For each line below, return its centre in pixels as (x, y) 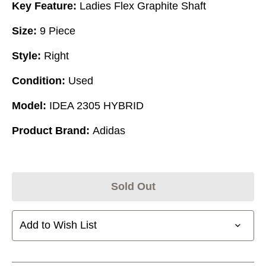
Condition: (39, 80)
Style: (26, 56)
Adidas (109, 130)
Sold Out (133, 186)
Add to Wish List (58, 225)
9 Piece (58, 31)
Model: (29, 105)
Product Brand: (51, 130)
